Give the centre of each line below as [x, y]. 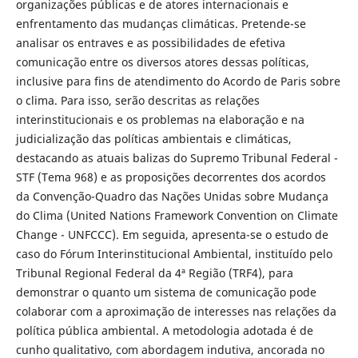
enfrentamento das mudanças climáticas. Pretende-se [161, 24]
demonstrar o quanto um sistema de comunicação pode [166, 292]
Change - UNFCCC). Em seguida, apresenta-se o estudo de [172, 235]
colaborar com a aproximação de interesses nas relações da [176, 312]
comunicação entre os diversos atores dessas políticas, [162, 62]
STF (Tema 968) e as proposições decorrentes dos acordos [171, 177]
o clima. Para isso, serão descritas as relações [137, 101]
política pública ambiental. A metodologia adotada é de [164, 331]
